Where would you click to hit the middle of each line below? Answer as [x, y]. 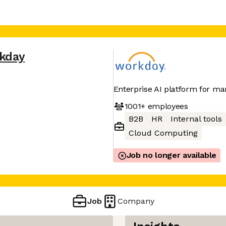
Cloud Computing [163, 133]
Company [136, 201]
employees [166, 106]
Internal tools [196, 119]
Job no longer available [172, 155]
